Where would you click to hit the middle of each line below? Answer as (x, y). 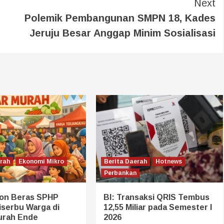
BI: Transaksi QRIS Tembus (156, 197)
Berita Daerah (125, 161)
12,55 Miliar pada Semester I (157, 207)
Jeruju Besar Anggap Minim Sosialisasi (122, 33)
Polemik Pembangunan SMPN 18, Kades (120, 18)
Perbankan (120, 173)
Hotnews (168, 161)
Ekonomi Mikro (41, 161)
